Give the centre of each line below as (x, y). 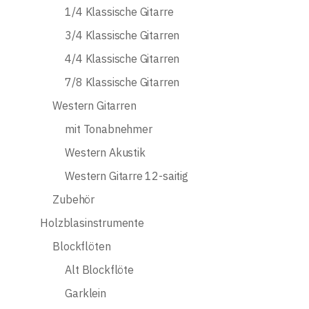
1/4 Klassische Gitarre (119, 12)
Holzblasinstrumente (92, 223)
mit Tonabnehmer (109, 129)
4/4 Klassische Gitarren (122, 59)
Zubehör (74, 200)
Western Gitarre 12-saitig (127, 176)
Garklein (86, 293)
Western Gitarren (94, 106)
